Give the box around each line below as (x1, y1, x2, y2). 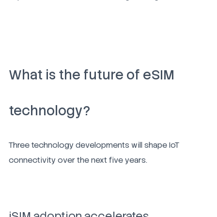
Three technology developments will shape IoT (9, 140, 179, 151)
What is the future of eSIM (9, 66, 174, 84)
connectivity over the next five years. (9, 155, 147, 166)
